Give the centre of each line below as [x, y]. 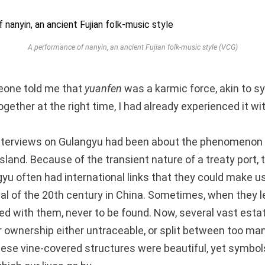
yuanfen [103, 88]
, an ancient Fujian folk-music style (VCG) [172, 47]
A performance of [56, 47]
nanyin [96, 47]
